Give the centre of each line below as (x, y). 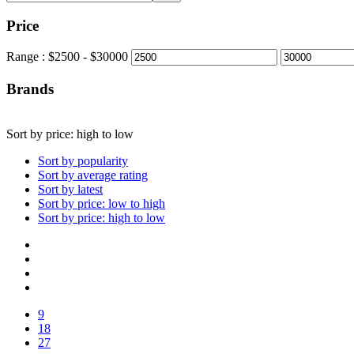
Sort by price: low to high (102, 203)
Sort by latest (70, 189)
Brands (30, 89)
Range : (27, 57)
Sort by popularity (83, 160)
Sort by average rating (93, 175)
